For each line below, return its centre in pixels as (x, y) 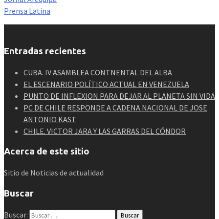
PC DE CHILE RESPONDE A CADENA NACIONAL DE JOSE (115, 107)
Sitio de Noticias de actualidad (54, 173)
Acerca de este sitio (47, 152)
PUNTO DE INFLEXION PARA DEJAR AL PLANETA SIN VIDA (119, 96)
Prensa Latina (27, 11)
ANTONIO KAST (50, 119)
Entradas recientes (45, 51)
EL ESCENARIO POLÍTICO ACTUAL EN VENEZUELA (106, 84)
